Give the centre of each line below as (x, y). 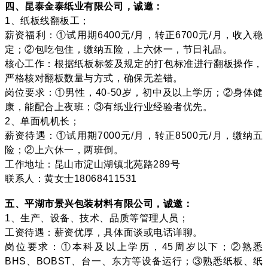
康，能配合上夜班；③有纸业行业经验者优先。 (109, 106)
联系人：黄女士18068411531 (71, 178)
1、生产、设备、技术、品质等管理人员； (97, 218)
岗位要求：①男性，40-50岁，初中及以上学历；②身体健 (134, 92)
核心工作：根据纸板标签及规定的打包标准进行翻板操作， (134, 63)
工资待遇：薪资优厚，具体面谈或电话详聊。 (104, 232)
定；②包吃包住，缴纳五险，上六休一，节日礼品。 (119, 49)
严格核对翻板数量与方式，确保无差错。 (94, 78)
